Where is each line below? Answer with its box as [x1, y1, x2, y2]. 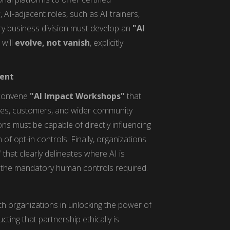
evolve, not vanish [15, 36, 90, 48]
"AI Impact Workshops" [30, 90, 125, 102]
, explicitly [90, 36, 124, 48]
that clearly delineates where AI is [1, 147, 125, 159]
